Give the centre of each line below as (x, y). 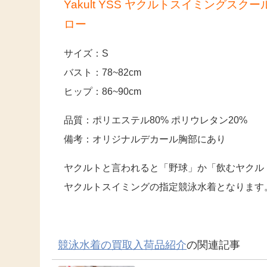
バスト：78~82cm (103, 73)
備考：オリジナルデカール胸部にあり (145, 139)
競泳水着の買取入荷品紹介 (122, 245)
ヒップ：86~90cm (103, 92)
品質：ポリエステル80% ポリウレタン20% (156, 120)
